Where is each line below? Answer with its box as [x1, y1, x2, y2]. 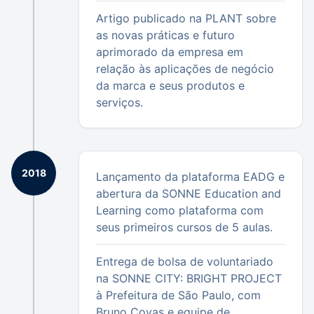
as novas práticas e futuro [96, 28, 235, 42]
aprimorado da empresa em [96, 45, 243, 59]
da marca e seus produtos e [96, 78, 245, 93]
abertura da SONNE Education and [96, 186, 281, 200]
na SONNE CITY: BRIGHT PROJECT [96, 271, 282, 285]
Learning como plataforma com [96, 203, 264, 217]
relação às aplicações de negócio [96, 62, 274, 76]
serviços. [96, 95, 143, 109]
